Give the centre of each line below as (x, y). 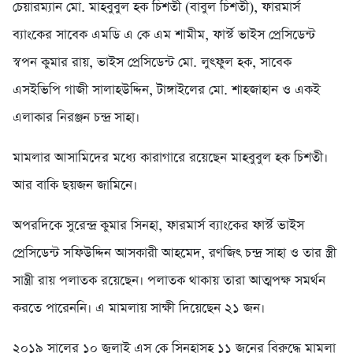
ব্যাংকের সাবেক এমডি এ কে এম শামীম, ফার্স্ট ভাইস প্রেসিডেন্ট (164, 35)
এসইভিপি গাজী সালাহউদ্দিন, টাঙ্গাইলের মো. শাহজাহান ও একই (166, 91)
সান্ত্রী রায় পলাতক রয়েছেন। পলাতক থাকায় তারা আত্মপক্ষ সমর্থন (169, 281)
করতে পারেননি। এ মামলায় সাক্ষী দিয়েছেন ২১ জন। (139, 309)
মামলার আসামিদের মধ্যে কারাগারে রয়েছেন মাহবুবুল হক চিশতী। (170, 158)
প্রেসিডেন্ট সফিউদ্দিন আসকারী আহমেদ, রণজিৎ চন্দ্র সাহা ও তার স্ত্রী (175, 254)
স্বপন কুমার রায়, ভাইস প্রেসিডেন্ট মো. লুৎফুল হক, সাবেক (152, 63)
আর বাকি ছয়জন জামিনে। (75, 186)
